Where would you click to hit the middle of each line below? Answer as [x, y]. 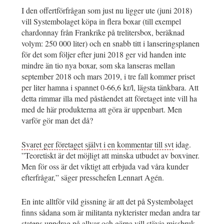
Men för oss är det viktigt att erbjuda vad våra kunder [105, 166]
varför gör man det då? [57, 120]
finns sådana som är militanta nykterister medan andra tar [111, 212]
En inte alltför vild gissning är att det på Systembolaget [107, 201]
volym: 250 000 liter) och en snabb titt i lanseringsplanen [110, 43]
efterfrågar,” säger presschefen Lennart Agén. [93, 177]
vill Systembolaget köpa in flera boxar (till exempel [101, 21]
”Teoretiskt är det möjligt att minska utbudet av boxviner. [110, 155]
